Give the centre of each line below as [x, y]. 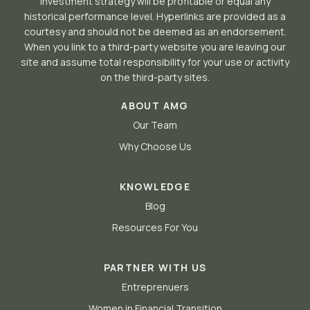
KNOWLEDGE [155, 186]
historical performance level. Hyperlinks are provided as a [155, 16]
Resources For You [155, 227]
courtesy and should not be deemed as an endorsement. [155, 31]
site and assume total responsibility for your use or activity [155, 62]
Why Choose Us [155, 146]
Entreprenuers [155, 287]
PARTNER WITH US [155, 267]
